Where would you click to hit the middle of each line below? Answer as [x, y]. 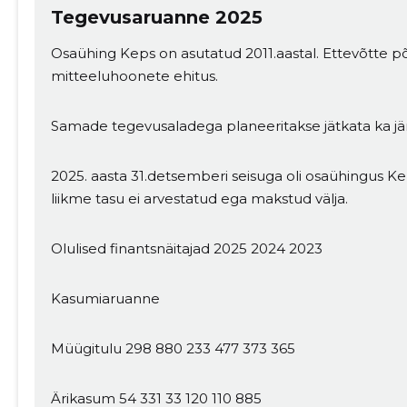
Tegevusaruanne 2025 [156, 18]
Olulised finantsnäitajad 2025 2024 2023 [186, 249]
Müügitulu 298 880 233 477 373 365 [173, 349]
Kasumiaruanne [105, 299]
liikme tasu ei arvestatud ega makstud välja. [199, 199]
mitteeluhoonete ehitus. [134, 76]
